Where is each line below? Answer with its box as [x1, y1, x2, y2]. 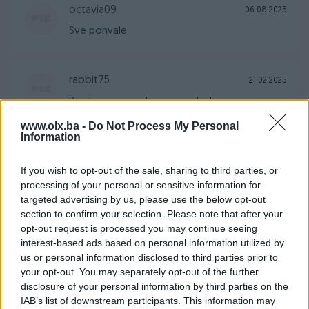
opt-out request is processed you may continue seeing [21, 223, 257, 234]
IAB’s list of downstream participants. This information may [21, 295, 275, 306]
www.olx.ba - [21, 120, 88, 132]
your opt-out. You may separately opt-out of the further [21, 266, 259, 277]
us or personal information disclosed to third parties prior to [21, 252, 278, 263]
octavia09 [69, 5, 117, 16]
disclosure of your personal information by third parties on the [21, 281, 288, 292]
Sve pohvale [69, 26, 127, 37]
